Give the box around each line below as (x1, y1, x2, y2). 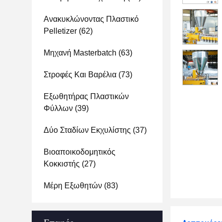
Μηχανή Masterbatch (44, 49, 116, 57)
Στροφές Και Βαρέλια (44, 70, 116, 79)
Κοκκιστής (44, 160, 80, 168)
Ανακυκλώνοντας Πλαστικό (44, 15, 139, 23)
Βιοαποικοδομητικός (44, 148, 115, 156)
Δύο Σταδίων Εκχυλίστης (44, 126, 131, 134)
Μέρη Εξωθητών (44, 181, 102, 190)
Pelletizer (44, 27, 77, 35)
